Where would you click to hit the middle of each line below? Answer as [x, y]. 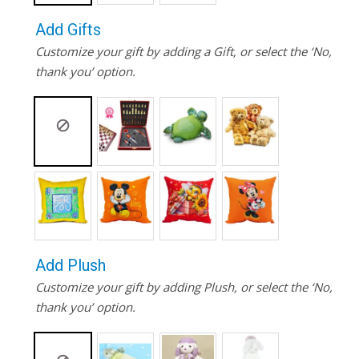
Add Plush [70, 265]
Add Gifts [68, 29]
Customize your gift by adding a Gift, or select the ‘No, [183, 51]
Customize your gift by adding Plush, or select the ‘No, [184, 286]
